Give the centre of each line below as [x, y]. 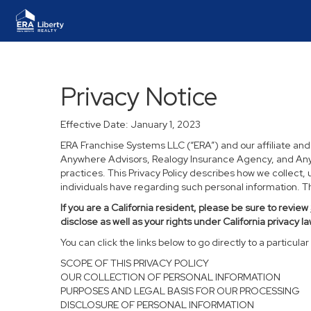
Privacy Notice [139, 96]
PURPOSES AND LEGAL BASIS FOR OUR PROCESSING [180, 291]
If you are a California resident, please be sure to [169, 208]
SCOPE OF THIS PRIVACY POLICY [135, 263]
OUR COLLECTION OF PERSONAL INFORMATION [170, 277]
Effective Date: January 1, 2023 [131, 124]
